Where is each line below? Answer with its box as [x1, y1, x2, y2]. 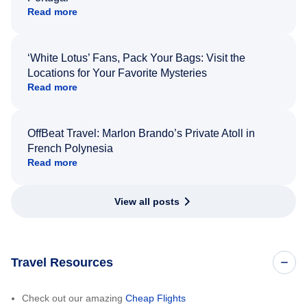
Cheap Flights [125, 293, 186, 304]
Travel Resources [11, 256, 113, 270]
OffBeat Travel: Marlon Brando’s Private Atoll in [27, 127, 255, 140]
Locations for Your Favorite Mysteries [27, 67, 207, 79]
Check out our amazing [22, 293, 125, 304]
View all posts [114, 196, 180, 208]
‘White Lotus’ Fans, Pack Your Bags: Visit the [27, 52, 245, 64]
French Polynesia [27, 143, 113, 155]
